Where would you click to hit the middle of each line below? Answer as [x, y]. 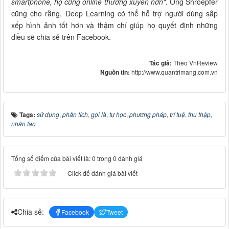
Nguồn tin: [116, 72]
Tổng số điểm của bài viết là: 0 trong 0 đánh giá [77, 158]
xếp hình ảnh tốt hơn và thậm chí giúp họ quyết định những [114, 25]
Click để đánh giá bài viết [102, 173]
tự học [118, 114]
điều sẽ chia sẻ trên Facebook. [61, 37]
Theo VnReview [196, 62]
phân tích [75, 114]
